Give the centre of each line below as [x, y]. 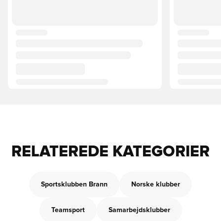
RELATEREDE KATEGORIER [110, 152]
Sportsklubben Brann [74, 184]
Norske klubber [156, 184]
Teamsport [68, 210]
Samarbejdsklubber [139, 210]
